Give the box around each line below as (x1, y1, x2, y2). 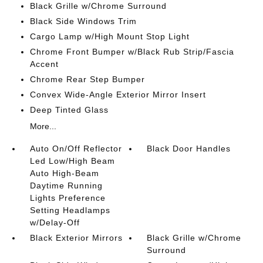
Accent (29, 59, 59, 69)
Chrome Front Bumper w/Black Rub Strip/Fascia (29, 47, 234, 56)
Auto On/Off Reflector (29, 144, 122, 153)
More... (29, 122, 56, 131)
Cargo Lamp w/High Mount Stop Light (29, 32, 190, 41)
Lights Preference (29, 193, 106, 203)
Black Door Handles (147, 144, 231, 153)
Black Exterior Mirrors (29, 233, 123, 242)
